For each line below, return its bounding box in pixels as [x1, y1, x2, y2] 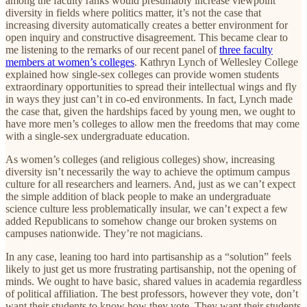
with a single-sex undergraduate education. [5, 130, 193, 142]
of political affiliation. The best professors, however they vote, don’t [5, 287, 298, 299]
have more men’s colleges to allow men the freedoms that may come [5, 117, 299, 130]
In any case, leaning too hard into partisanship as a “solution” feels [5, 250, 291, 262]
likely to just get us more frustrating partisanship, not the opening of [5, 262, 296, 275]
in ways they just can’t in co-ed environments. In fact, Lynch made [5, 93, 293, 105]
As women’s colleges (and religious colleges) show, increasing [5, 153, 275, 165]
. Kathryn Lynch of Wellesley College [134, 56, 298, 68]
